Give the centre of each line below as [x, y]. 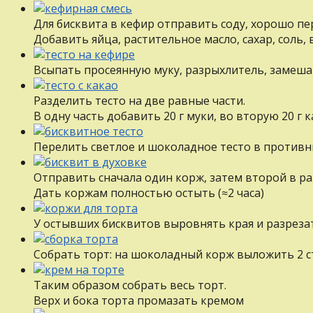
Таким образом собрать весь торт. [130, 285]
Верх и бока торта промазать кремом [139, 300]
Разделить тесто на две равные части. [139, 100]
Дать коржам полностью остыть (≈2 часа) [149, 192]
